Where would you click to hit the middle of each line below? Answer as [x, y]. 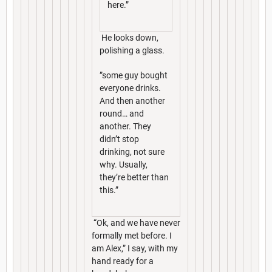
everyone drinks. [130, 88]
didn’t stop [119, 139]
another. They [125, 126]
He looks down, [129, 37]
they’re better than [134, 177]
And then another [132, 100]
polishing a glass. [132, 50]
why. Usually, [124, 164]
